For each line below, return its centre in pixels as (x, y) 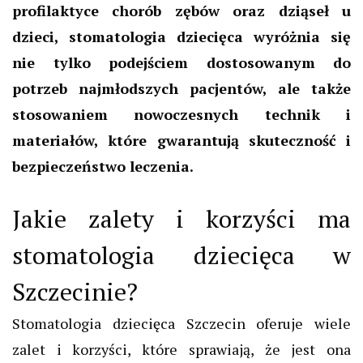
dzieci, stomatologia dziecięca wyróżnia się (181, 36)
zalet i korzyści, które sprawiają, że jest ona (181, 349)
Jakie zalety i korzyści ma (181, 218)
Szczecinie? (75, 291)
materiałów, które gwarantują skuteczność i (181, 140)
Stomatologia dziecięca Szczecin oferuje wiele (181, 323)
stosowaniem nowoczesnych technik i (181, 114)
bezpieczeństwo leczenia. (105, 166)
